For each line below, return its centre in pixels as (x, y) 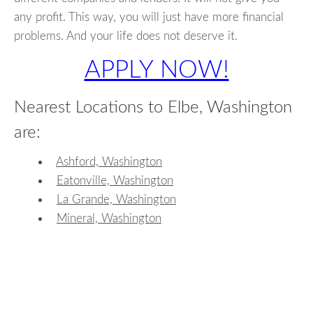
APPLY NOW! (156, 71)
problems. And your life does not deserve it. (126, 36)
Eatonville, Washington (115, 180)
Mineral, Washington (109, 218)
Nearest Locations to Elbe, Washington (153, 108)
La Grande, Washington (116, 199)
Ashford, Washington (109, 161)
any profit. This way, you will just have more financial (149, 17)
